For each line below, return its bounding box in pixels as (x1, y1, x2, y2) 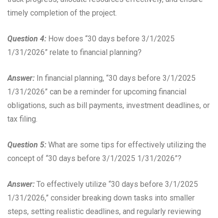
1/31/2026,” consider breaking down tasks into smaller (7, 193, 195, 203)
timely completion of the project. (7, 8, 117, 18)
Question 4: (7, 34, 46, 44)
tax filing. (7, 114, 37, 124)
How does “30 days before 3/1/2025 (46, 34, 175, 44)
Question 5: (7, 140, 46, 150)
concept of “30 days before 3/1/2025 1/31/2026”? (7, 154, 182, 163)
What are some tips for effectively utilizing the (46, 140, 206, 150)
